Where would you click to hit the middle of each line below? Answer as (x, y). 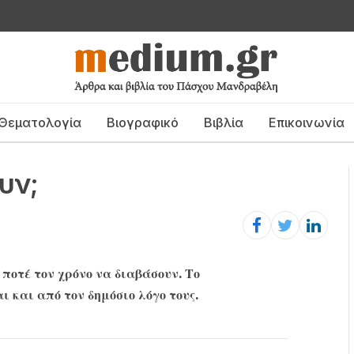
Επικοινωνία (306, 122)
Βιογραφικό (142, 122)
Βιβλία (223, 122)
